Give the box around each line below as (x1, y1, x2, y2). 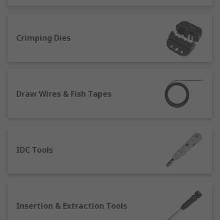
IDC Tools (16, 144, 53, 155)
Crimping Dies (16, 32, 71, 43)
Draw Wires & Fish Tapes (16, 88, 111, 99)
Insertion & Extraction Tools (16, 200, 127, 211)
